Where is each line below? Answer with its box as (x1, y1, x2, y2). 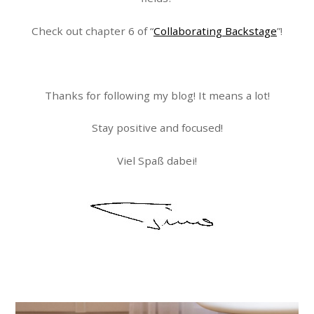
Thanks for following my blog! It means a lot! (44, 88, 270, 103)
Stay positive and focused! (91, 121, 223, 135)
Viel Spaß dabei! (117, 153, 197, 168)
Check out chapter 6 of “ (32, 23, 153, 38)
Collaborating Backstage (153, 23, 277, 38)
